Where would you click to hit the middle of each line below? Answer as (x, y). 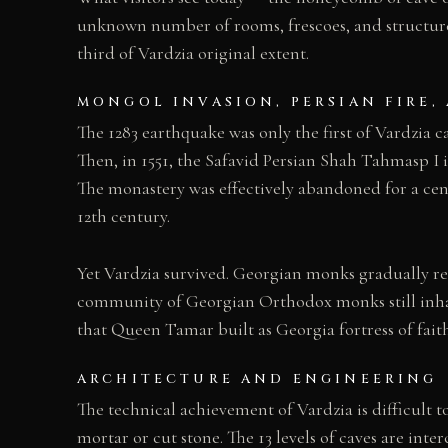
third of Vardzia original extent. (193, 52)
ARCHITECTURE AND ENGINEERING (257, 378)
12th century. (123, 216)
